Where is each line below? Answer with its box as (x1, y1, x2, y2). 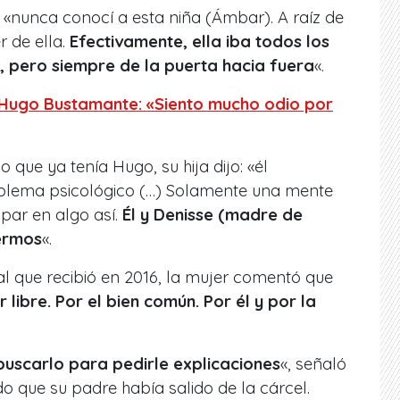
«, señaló (280, 354, 346, 375)
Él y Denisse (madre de (122, 204, 303, 226)
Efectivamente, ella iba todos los (70, 31, 329, 53)
